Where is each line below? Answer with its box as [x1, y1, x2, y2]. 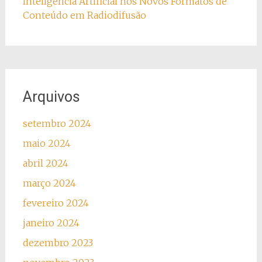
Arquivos [22, 88, 80, 106]
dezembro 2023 [22, 237, 93, 249]
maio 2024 [22, 137, 71, 150]
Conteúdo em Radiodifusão [22, 9, 146, 22]
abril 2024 [22, 157, 68, 170]
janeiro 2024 [22, 217, 80, 229]
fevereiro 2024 [22, 197, 89, 209]
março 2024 [22, 177, 76, 189]
